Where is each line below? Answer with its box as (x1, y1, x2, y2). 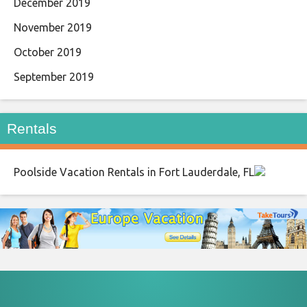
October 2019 (14, 45, 82, 58)
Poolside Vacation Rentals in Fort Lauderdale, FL (14, 165, 254, 178)
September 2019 (14, 70, 94, 83)
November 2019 (14, 21, 92, 34)
